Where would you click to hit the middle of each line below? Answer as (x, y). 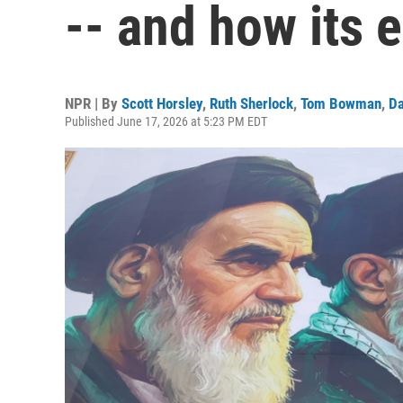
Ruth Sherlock (251, 103)
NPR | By (93, 103)
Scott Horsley (162, 103)
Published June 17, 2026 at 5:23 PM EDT (166, 121)
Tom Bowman (341, 103)
